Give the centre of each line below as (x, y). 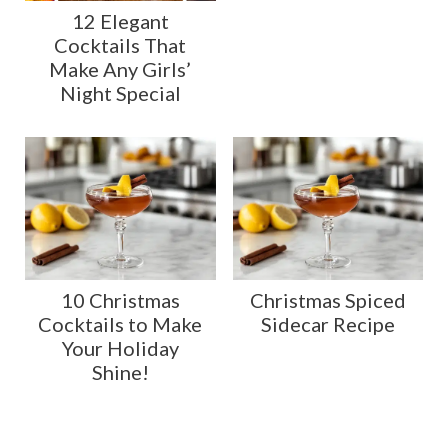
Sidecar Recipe (327, 323)
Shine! (120, 371)
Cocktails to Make (120, 323)
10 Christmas (120, 299)
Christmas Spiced (327, 299)
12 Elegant (120, 20)
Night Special (120, 92)
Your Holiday (120, 347)
